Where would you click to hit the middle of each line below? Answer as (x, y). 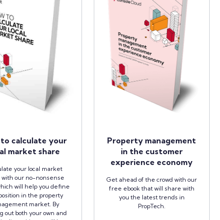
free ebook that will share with (151, 188)
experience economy (152, 162)
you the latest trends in (151, 197)
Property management (152, 140)
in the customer (151, 151)
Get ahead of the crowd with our (151, 179)
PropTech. (151, 206)
